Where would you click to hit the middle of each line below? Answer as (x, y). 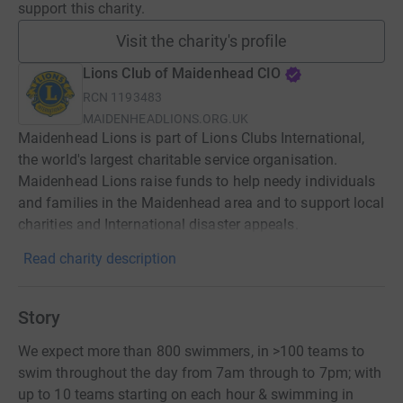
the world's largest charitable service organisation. (178, 160)
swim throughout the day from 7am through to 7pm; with (200, 373)
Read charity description (100, 259)
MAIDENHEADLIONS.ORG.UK (166, 119)
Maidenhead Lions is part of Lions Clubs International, (192, 138)
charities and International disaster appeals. (158, 224)
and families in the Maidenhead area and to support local (201, 203)
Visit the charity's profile (201, 41)
